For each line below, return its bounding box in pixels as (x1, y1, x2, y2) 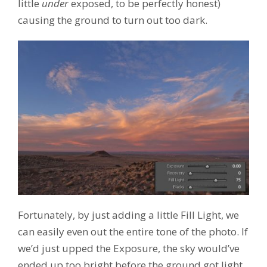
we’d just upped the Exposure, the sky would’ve (18, 241, 240, 256)
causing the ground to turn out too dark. (18, 13, 207, 27)
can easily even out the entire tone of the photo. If (18, 225, 248, 239)
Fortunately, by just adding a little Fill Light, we (18, 208, 239, 222)
